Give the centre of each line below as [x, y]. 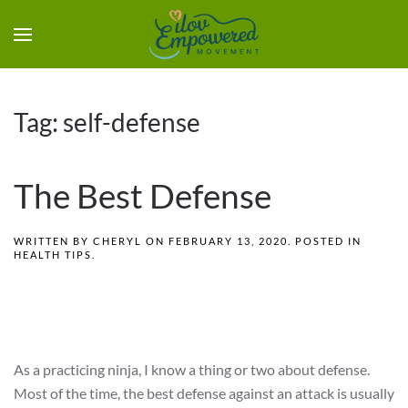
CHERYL [117, 241]
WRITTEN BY [53, 241]
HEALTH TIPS [53, 255]
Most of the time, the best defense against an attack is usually [204, 393]
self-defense [132, 122]
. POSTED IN [325, 241]
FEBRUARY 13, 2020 [228, 241]
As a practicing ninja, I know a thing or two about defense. [192, 369]
